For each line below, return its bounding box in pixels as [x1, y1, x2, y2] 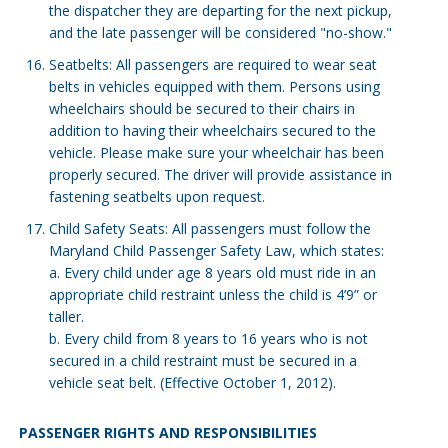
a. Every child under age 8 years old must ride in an [48, 263, 376, 282]
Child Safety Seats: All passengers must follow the [48, 219, 371, 238]
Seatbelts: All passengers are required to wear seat [48, 55, 377, 74]
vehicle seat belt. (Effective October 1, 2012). [48, 373, 336, 392]
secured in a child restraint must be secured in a [48, 351, 357, 370]
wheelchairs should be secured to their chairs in [48, 99, 355, 118]
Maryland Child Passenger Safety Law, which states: [48, 241, 384, 260]
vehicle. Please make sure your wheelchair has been [48, 143, 384, 162]
